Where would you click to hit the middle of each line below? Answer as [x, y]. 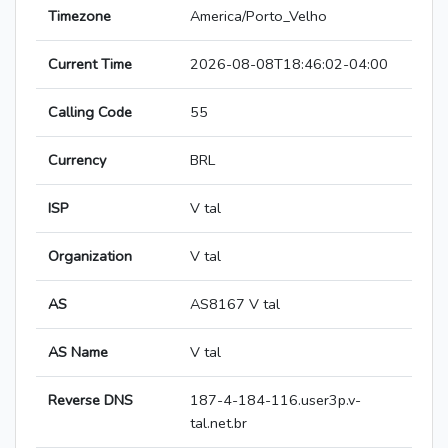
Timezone [79, 16]
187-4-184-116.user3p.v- [275, 400]
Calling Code [90, 112]
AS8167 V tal [235, 304]
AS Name [78, 352]
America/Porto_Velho [258, 16]
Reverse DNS [90, 400]
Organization [90, 256]
